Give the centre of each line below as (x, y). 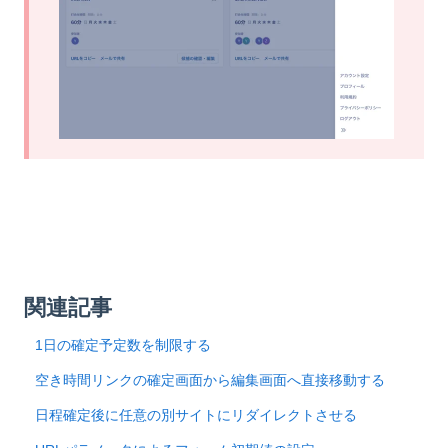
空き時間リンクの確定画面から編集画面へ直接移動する (210, 380)
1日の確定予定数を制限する (123, 345)
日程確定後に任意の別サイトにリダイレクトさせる (196, 415)
